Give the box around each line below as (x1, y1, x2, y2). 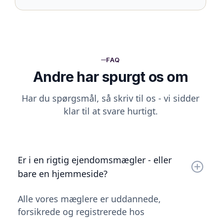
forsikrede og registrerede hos (18, 205, 145, 218)
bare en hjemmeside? (18, 167, 108, 180)
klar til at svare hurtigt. (63, 105, 158, 117)
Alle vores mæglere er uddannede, (18, 192, 161, 205)
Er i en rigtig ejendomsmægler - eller (18, 153, 172, 166)
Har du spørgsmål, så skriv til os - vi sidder (22, 92, 199, 104)
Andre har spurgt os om (33, 68, 188, 85)
